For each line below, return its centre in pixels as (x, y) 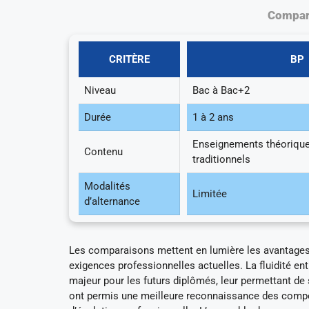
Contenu (104, 151)
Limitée (210, 193)
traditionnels (222, 159)
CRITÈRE (130, 59)
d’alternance (112, 201)
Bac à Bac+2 (221, 90)
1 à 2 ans (213, 117)
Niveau (100, 90)
